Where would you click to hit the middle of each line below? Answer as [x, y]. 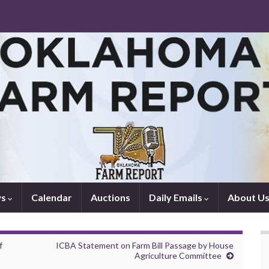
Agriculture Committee [178, 255]
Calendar [52, 197]
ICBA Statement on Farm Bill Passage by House [145, 245]
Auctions [110, 197]
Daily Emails [177, 197]
